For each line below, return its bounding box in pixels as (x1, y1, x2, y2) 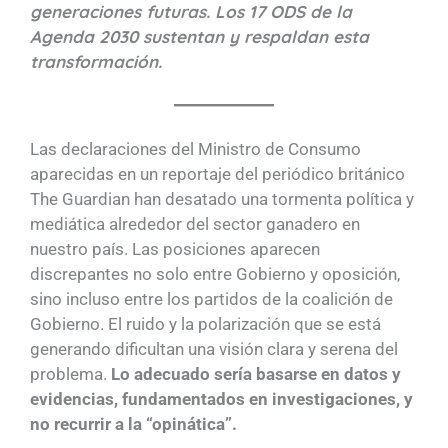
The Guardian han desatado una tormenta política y (30, 188, 414, 209)
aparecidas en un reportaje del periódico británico (30, 163, 405, 184)
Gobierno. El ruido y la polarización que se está (30, 313, 381, 334)
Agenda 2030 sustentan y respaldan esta (30, 26, 369, 48)
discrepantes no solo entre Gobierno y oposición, (30, 263, 400, 284)
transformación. (30, 51, 162, 73)
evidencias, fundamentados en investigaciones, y (30, 388, 413, 409)
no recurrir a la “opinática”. (30, 413, 241, 434)
